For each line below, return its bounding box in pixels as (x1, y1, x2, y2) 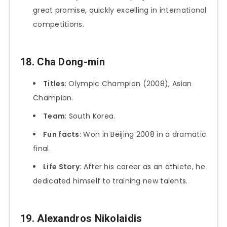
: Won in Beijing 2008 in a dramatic (79, 129, 207, 140)
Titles (43, 79, 65, 89)
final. (33, 143, 51, 154)
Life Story (43, 162, 80, 172)
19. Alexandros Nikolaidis (20, 212, 142, 225)
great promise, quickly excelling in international (33, 5, 207, 16)
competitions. (33, 19, 84, 30)
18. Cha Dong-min (20, 55, 105, 68)
